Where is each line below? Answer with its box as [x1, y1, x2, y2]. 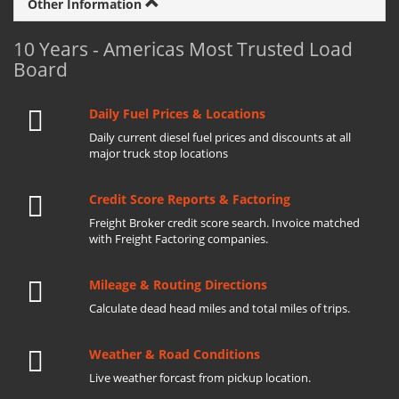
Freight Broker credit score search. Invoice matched [88, 215, 360, 231]
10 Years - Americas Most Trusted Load [13, 37, 353, 61]
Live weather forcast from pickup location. [88, 370, 311, 386]
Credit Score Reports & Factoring [88, 191, 290, 208]
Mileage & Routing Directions [88, 276, 267, 293]
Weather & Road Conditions [88, 346, 260, 362]
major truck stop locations [88, 145, 228, 161]
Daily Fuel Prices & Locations [88, 105, 265, 122]
